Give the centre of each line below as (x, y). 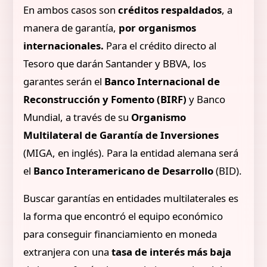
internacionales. (64, 45)
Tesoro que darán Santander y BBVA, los (115, 63)
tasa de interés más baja (172, 252)
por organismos (158, 27)
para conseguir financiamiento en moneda (120, 234)
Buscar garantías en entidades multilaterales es (131, 198)
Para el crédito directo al (160, 45)
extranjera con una (68, 252)
